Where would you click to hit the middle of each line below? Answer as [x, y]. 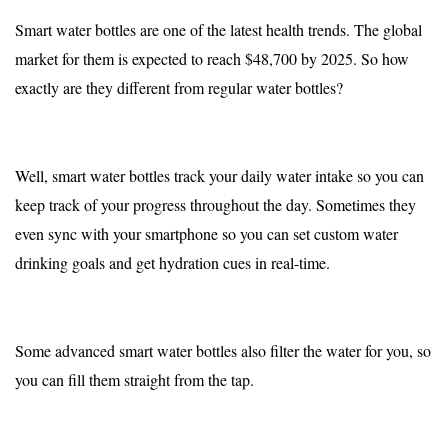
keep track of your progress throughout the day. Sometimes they [215, 205]
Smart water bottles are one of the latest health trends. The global [218, 30]
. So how [381, 59]
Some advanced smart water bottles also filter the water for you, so [223, 351]
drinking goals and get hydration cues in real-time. [175, 263]
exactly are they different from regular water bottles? [179, 88]
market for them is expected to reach [130, 59]
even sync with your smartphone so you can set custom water [206, 234]
